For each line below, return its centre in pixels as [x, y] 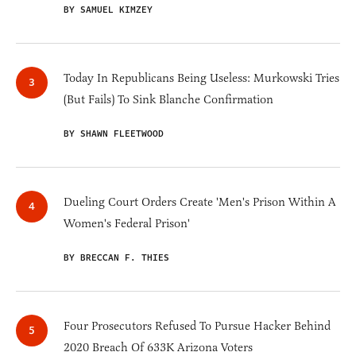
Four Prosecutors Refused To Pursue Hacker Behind [197, 326]
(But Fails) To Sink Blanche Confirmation [168, 100]
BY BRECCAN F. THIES [116, 258]
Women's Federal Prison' [127, 224]
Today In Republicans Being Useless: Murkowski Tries [201, 78]
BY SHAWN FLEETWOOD [114, 134]
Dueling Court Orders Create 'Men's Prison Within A [200, 202]
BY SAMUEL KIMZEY [108, 10]
